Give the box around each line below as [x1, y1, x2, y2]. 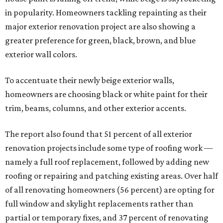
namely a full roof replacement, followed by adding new [5, 157, 209, 167]
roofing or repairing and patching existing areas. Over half [5, 171, 218, 181]
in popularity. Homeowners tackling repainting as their [5, 7, 207, 18]
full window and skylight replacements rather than [5, 199, 193, 209]
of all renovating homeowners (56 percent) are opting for [5, 185, 215, 195]
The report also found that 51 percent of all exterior [5, 129, 192, 139]
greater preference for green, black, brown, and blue [5, 35, 196, 46]
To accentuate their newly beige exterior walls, [5, 75, 174, 86]
